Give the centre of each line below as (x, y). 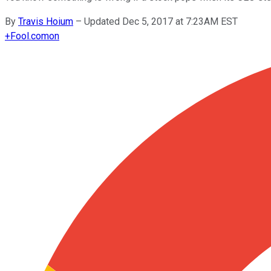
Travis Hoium (46, 21)
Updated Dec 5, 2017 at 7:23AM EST (161, 21)
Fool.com (30, 36)
